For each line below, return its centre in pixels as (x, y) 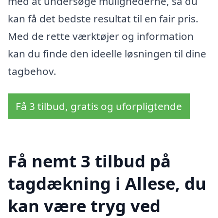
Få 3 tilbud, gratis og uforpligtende (99, 106)
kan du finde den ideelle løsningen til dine (107, 53)
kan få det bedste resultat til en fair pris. (103, 18)
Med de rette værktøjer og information (101, 36)
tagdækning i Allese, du (107, 183)
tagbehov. (32, 71)
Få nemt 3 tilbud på (89, 161)
